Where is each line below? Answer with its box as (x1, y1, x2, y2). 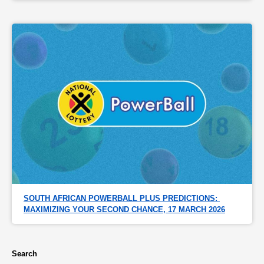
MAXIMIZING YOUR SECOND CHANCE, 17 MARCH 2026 (24, 205, 225, 214)
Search (12, 249, 37, 259)
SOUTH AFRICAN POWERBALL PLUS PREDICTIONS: (24, 194, 217, 203)
